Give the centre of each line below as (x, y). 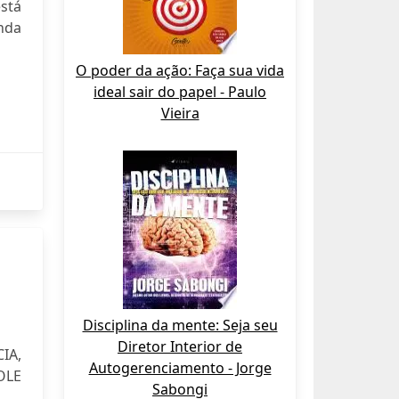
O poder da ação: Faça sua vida (180, 70)
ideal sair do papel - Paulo (180, 92)
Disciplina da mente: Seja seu (180, 325)
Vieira (180, 113)
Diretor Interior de (180, 346)
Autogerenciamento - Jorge (180, 368)
